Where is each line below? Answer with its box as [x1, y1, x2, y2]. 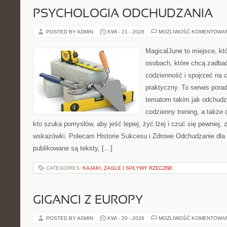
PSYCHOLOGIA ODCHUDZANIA [33, 9, 213, 20]
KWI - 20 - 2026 [107, 215, 144, 221]
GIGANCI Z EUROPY [33, 195, 143, 206]
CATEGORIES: [46, 165, 83, 171]
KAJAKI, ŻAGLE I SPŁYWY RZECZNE [83, 165, 173, 171]
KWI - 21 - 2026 [107, 29, 144, 34]
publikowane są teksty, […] [33, 144, 112, 152]
